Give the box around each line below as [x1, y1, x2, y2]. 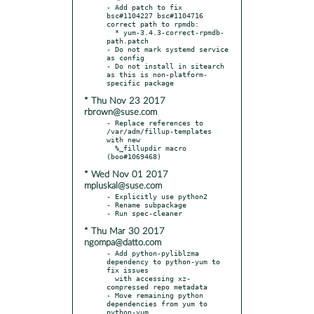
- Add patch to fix [107, 2, 182, 11]
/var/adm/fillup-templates [107, 126, 212, 135]
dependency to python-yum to [107, 257, 220, 266]
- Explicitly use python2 [107, 191, 207, 200]
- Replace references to [107, 118, 203, 127]
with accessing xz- [107, 273, 115, 282]
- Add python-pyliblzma [107, 248, 199, 257]
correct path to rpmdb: [107, 19, 199, 28]
